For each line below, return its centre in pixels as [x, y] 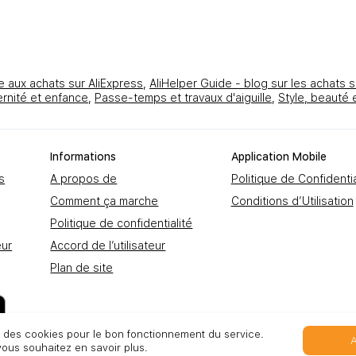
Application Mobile [279, 156]
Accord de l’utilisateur [108, 245]
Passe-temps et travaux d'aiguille [183, 97]
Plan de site [82, 267]
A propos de [84, 178]
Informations [83, 156]
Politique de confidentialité [122, 223]
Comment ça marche [104, 201]
